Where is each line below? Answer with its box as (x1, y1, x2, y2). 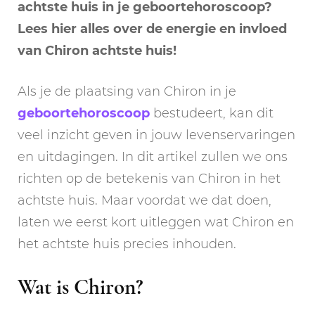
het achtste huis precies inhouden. (18, 236, 236, 252)
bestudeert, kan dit (150, 105, 274, 121)
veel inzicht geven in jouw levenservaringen (18, 127, 295, 143)
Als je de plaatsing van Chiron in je (18, 83, 236, 99)
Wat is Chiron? (18, 273, 143, 300)
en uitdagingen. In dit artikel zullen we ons (18, 148, 288, 165)
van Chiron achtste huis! (18, 42, 176, 58)
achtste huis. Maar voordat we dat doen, (18, 192, 271, 208)
